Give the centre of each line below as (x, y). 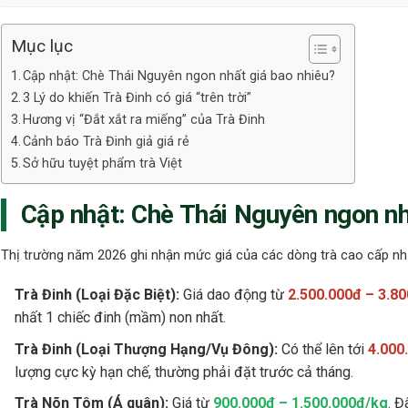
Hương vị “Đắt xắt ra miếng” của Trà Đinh (144, 119)
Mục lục (41, 46)
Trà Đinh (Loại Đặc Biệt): (97, 295)
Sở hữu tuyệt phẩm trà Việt (103, 163)
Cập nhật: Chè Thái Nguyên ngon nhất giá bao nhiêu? (179, 76)
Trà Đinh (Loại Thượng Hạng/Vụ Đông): (146, 349)
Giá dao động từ (233, 295)
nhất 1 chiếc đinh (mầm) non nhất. (120, 318)
